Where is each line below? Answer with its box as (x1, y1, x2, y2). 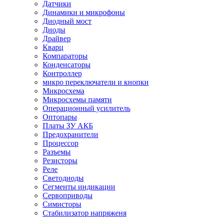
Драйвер (43, 34, 71, 43)
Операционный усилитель (43, 104, 130, 112)
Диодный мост (43, 16, 92, 25)
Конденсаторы (43, 60, 91, 69)
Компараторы (43, 51, 88, 60)
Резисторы (43, 156, 77, 165)
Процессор (43, 139, 78, 147)
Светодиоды (43, 173, 84, 182)
